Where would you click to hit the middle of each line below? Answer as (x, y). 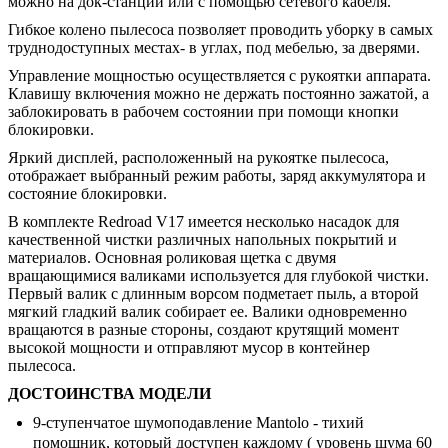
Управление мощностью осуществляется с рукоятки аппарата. (219, 76)
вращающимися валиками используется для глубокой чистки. (218, 276)
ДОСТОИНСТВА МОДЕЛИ (109, 394)
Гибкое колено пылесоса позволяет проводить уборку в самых (220, 30)
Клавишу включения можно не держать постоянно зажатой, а (218, 94)
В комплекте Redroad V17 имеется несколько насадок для (203, 222)
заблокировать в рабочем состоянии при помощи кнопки (203, 112)
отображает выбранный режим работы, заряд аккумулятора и (217, 176)
